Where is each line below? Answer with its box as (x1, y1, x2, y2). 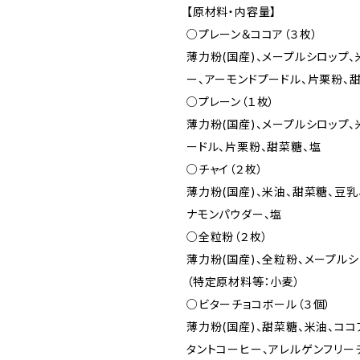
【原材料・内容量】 (186, 5, 277, 18)
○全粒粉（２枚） (186, 230, 268, 243)
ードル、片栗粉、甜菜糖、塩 (186, 140, 321, 153)
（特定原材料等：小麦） (186, 275, 301, 288)
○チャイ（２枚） (186, 162, 264, 176)
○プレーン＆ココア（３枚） (186, 27, 318, 41)
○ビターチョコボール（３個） (186, 297, 332, 311)
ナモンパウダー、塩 (186, 207, 283, 221)
